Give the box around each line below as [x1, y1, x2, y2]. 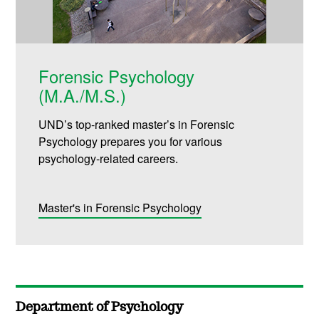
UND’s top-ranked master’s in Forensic [38, 116, 235, 133]
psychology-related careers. [38, 150, 179, 167]
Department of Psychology [16, 300, 184, 314]
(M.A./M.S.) [38, 83, 127, 108]
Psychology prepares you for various [38, 133, 223, 150]
